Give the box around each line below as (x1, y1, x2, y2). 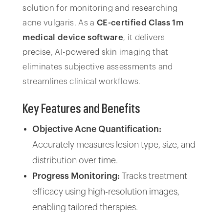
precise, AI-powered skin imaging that (22, 47, 169, 56)
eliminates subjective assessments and (22, 62, 173, 71)
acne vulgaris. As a (22, 18, 97, 27)
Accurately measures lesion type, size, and (32, 140, 196, 150)
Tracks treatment (120, 172, 188, 181)
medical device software (22, 33, 123, 42)
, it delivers (123, 33, 165, 42)
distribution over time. (32, 156, 118, 165)
